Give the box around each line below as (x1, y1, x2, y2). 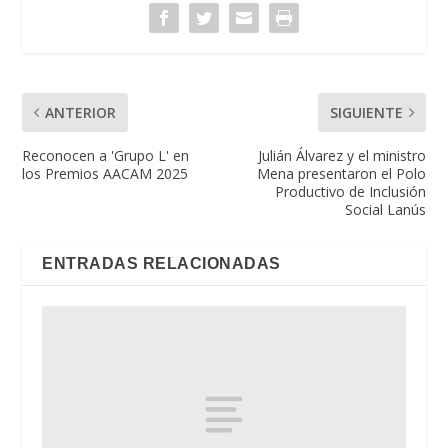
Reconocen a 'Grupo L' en (22, 145, 190, 165)
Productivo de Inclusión (274, 181, 426, 201)
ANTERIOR (45, 102, 117, 122)
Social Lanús (344, 199, 426, 219)
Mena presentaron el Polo (256, 163, 426, 183)
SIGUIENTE (329, 102, 403, 122)
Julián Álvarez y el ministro (257, 145, 426, 165)
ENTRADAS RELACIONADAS (42, 254, 281, 272)
